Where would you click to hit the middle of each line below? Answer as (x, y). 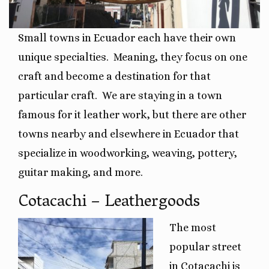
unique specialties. (63, 57)
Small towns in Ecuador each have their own (127, 38)
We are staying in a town (162, 95)
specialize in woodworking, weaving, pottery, (128, 153)
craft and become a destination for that (114, 76)
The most (193, 227)
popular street (205, 246)
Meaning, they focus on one (180, 57)
